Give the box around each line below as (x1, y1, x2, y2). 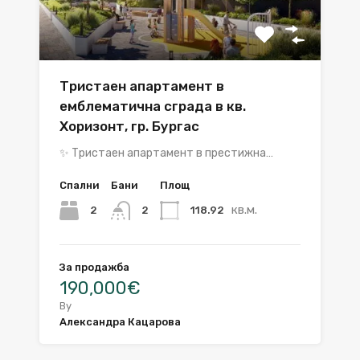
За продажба (59, 260, 129, 273)
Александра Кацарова (59, 315, 181, 328)
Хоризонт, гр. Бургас (59, 117, 199, 134)
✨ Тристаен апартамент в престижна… (59, 145, 273, 160)
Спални (59, 178, 100, 191)
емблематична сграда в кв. (59, 97, 246, 114)
